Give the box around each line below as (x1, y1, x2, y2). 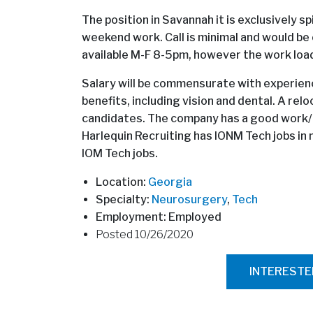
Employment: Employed (96, 210, 221, 224)
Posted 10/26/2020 (96, 227, 194, 241)
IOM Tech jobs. (82, 146, 158, 160)
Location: (96, 175, 148, 189)
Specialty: (96, 192, 152, 206)
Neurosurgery (152, 192, 227, 206)
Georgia (148, 175, 192, 189)
